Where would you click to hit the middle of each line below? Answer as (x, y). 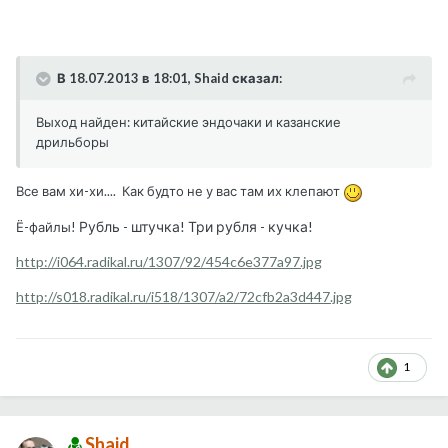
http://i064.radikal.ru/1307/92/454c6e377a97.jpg (169, 262)
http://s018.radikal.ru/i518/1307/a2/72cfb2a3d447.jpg (184, 297)
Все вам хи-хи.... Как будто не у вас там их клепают (179, 191)
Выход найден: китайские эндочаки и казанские (188, 122)
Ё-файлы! (46, 227)
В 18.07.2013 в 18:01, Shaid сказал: (169, 78)
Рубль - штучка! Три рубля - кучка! (196, 227)
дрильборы (72, 142)
